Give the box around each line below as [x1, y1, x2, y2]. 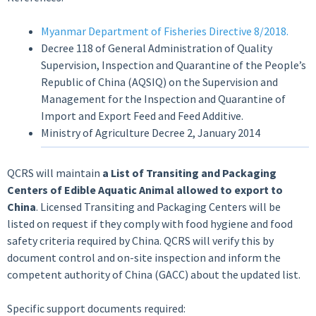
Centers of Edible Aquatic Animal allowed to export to [7, 183, 283, 197]
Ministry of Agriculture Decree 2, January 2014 [41, 126, 260, 140]
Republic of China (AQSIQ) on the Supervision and [41, 75, 278, 89]
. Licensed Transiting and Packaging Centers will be [36, 200, 281, 214]
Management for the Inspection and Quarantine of [41, 92, 286, 106]
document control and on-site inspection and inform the [7, 250, 281, 265]
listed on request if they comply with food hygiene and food [7, 217, 293, 231]
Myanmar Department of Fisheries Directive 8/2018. [41, 24, 288, 38]
